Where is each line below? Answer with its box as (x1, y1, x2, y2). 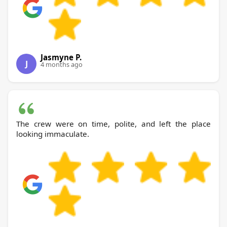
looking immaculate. (16, 129, 89, 139)
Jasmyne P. (41, 52, 82, 63)
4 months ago (41, 60, 83, 69)
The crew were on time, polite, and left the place (16, 119, 211, 129)
